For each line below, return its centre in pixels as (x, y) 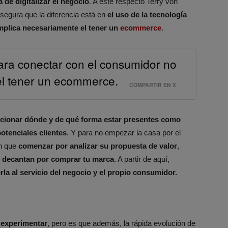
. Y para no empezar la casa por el (124, 132)
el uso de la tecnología (147, 14)
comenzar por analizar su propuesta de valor (98, 146)
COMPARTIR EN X (153, 84)
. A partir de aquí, (142, 159)
